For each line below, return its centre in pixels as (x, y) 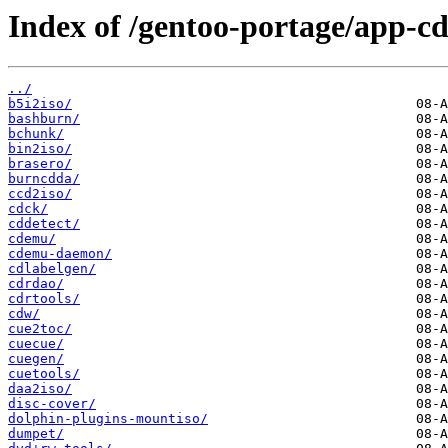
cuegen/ (36, 359)
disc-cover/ (52, 404)
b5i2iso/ (40, 104)
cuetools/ (44, 374)
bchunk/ (36, 134)
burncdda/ (44, 179)
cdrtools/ (44, 299)
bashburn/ (44, 119)
